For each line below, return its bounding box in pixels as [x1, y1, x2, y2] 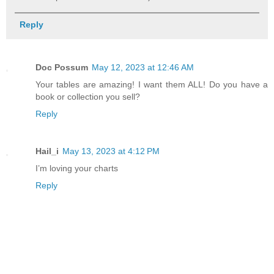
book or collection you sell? [35, 91, 140, 102]
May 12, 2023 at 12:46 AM [92, 62, 194, 72]
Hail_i [35, 146, 59, 157]
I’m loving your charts [35, 163, 118, 174]
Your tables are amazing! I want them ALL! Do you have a [35, 79, 268, 89]
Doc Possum [35, 62, 88, 72]
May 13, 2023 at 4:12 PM [62, 146, 160, 157]
